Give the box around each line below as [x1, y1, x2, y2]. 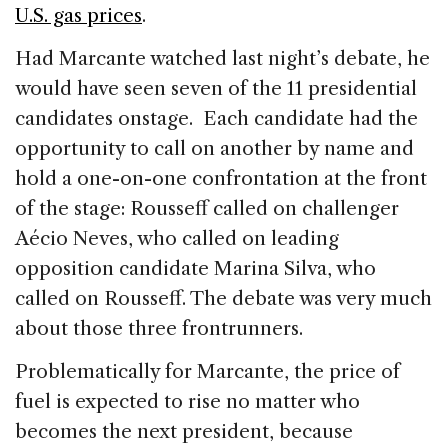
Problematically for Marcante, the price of [15, 359, 400, 383]
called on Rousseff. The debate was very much [15, 286, 432, 310]
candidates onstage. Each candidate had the [15, 106, 418, 130]
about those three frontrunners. [15, 316, 303, 340]
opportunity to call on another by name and [15, 136, 414, 160]
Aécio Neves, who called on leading [15, 226, 339, 250]
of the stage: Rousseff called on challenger [15, 196, 399, 220]
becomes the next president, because [15, 419, 353, 443]
